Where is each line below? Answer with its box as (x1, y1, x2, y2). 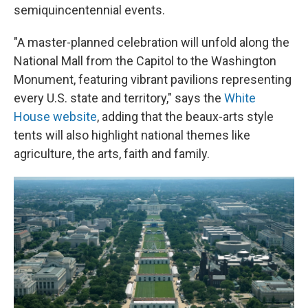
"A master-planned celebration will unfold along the (14, 35, 289, 49)
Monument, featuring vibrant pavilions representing (14, 72, 291, 87)
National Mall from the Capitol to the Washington (14, 54, 276, 68)
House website (14, 109, 97, 124)
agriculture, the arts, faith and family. (14, 146, 210, 161)
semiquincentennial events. (14, 3, 165, 17)
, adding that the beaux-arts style (97, 109, 274, 124)
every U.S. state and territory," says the (14, 91, 224, 105)
